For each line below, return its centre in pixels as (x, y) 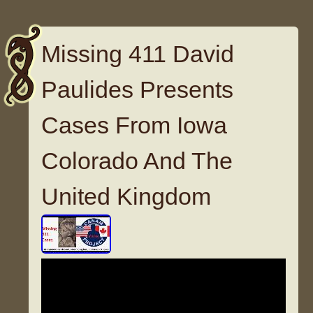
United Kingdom (126, 197)
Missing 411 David (138, 54)
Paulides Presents (138, 90)
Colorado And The (137, 161)
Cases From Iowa (134, 125)
